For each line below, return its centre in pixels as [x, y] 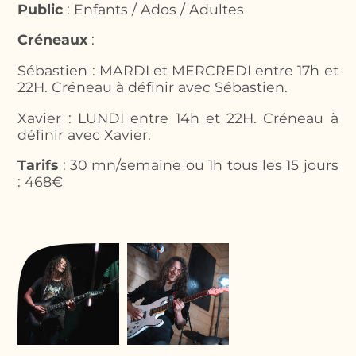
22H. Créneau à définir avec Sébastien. [153, 87]
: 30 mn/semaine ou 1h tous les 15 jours [198, 165]
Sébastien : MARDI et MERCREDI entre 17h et [178, 70]
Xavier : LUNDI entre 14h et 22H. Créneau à [178, 118]
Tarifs [38, 165]
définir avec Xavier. [85, 134]
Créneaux [53, 40]
